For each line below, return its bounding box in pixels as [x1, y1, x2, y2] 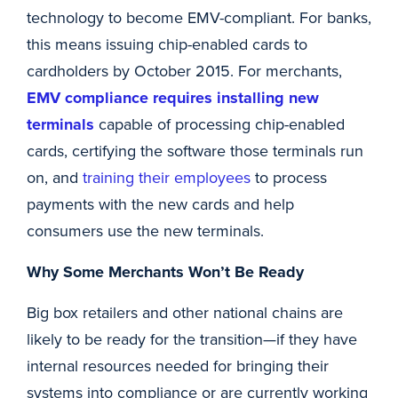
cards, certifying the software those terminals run [27, 139, 363, 162]
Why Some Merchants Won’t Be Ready [27, 260, 304, 283]
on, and [27, 166, 83, 188]
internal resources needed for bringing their [27, 354, 329, 377]
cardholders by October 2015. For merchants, [27, 60, 342, 82]
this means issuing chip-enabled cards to [27, 33, 307, 55]
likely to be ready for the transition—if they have [27, 328, 357, 350]
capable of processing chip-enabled [94, 113, 345, 135]
